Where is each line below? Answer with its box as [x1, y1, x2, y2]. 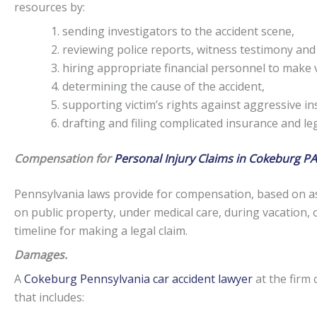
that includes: [14, 289, 84, 305]
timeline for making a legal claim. [14, 223, 188, 238]
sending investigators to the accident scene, [62, 23, 294, 39]
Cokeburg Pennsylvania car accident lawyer [24, 271, 253, 287]
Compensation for [14, 151, 111, 166]
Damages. [14, 247, 67, 263]
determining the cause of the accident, [62, 79, 265, 94]
